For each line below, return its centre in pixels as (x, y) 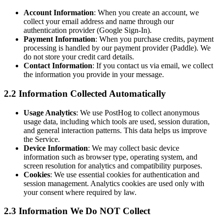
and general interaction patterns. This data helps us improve (115, 130)
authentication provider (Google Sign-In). (88, 30)
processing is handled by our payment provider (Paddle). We (117, 48)
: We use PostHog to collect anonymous (138, 112)
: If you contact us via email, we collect (153, 66)
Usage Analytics (50, 112)
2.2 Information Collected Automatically (85, 93)
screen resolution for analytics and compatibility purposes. (113, 165)
